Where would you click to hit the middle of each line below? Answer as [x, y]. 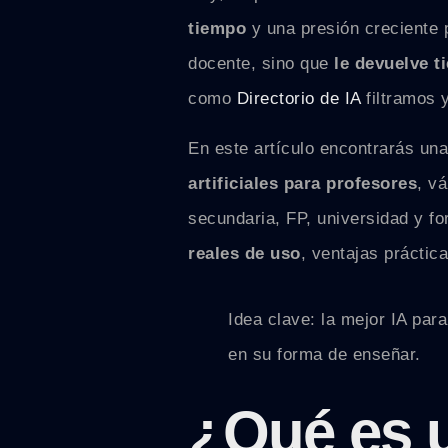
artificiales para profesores [303, 183]
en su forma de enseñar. [324, 355]
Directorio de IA [299, 99]
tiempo [217, 29]
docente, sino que [261, 64]
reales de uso [244, 253]
